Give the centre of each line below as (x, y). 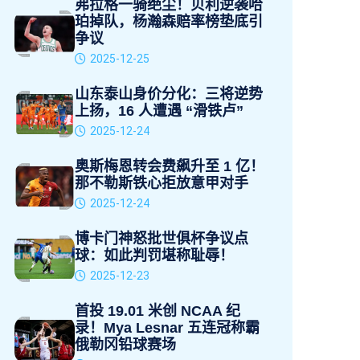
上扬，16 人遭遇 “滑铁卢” (159, 111)
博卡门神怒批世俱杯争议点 (162, 239)
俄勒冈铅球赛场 (125, 345)
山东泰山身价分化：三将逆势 (169, 94)
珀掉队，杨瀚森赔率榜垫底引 (169, 22)
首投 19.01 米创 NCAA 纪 (157, 311)
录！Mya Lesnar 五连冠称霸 (167, 328)
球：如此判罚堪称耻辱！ (154, 256)
